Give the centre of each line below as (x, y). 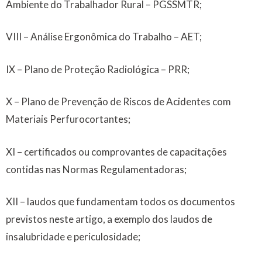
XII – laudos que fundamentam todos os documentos (120, 202)
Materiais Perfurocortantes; (68, 119)
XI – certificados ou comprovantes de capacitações (116, 151)
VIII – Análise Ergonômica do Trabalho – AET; (104, 37)
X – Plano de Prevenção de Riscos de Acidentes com (118, 102)
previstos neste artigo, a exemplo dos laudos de (109, 219)
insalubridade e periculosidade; (73, 237)
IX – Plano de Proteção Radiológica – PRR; (98, 69)
